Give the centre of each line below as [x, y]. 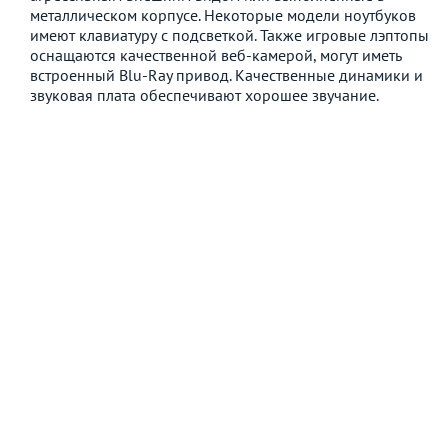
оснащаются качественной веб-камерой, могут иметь [216, 54]
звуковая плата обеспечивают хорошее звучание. [204, 94]
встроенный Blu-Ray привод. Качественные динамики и [226, 74]
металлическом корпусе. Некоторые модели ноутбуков [223, 14]
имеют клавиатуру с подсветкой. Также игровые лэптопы [229, 34]
